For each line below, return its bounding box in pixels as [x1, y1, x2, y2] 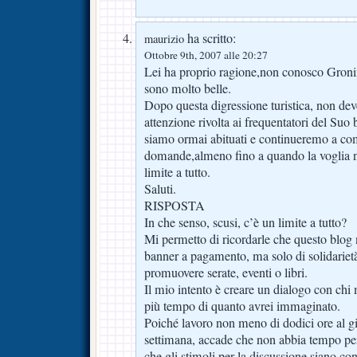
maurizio [144, 30, 184, 46]
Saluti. [144, 179, 176, 198]
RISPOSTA [144, 196, 205, 214]
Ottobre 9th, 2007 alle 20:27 [144, 47, 268, 62]
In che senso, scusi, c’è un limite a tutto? [144, 213, 347, 231]
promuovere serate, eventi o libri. [144, 263, 308, 281]
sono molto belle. [144, 79, 231, 97]
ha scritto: [184, 29, 236, 47]
